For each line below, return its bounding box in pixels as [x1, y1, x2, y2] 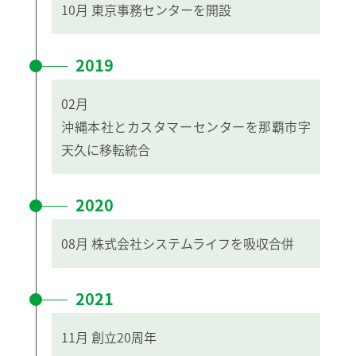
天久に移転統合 [61, 139, 150, 159]
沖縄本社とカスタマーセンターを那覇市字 [61, 116, 311, 136]
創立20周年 [91, 327, 157, 346]
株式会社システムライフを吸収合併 [91, 233, 294, 253]
